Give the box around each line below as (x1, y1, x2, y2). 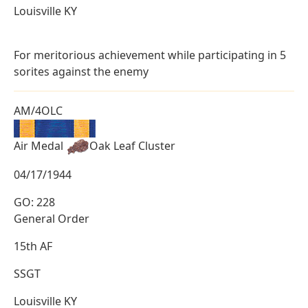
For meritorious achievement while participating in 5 (14, 47, 286, 63)
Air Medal (14, 137, 66, 153)
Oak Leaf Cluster (89, 137, 175, 153)
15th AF (14, 238, 52, 254)
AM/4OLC (14, 102, 63, 118)
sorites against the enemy (14, 63, 148, 79)
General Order (14, 210, 89, 226)
